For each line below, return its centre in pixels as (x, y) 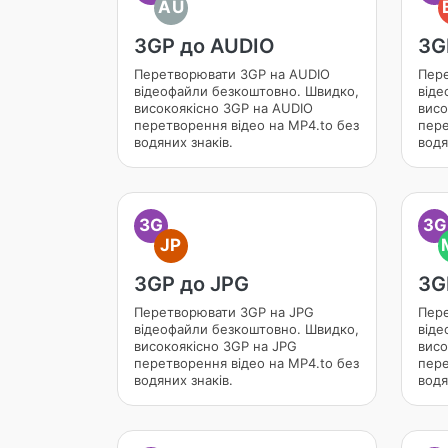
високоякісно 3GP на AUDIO (223, 108)
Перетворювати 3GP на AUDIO (232, 74)
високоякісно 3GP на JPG (215, 346)
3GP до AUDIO (204, 46)
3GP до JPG (191, 284)
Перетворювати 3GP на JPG (224, 312)
